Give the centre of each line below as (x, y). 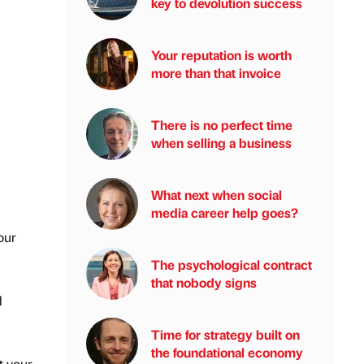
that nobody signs (204, 282)
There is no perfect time (222, 125)
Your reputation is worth (221, 55)
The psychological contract (232, 264)
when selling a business (221, 143)
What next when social (217, 195)
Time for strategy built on (225, 334)
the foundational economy (227, 352)
